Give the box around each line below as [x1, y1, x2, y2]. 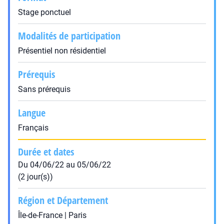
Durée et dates [18, 145, 74, 158]
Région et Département [18, 193, 108, 207]
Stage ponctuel [18, 7, 71, 17]
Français [18, 123, 48, 132]
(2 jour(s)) [18, 172, 53, 181]
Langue [18, 106, 45, 119]
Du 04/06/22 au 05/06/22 [18, 160, 111, 169]
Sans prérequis [18, 84, 70, 94]
